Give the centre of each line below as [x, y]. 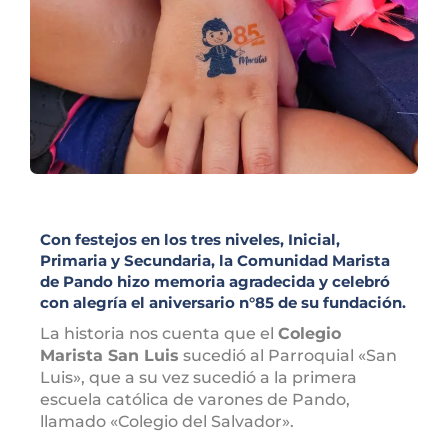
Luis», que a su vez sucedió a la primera [198, 378]
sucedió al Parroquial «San [288, 356]
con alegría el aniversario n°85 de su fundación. [223, 303]
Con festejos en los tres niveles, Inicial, [190, 240]
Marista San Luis [109, 356]
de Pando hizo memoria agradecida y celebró [215, 282]
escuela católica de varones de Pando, [195, 400]
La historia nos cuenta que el [159, 334]
